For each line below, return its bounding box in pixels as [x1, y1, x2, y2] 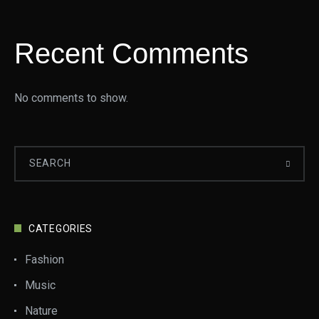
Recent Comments [14, 38, 249, 69]
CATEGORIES [28, 223, 93, 234]
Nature [25, 304, 58, 318]
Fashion [25, 253, 64, 266]
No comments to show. [14, 91, 128, 105]
